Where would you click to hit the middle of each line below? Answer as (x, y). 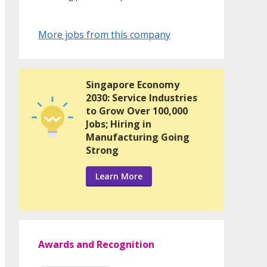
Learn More (119, 176)
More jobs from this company (104, 35)
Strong (102, 150)
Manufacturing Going (138, 137)
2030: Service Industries (142, 98)
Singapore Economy (133, 85)
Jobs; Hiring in (119, 124)
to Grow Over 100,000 (137, 111)
